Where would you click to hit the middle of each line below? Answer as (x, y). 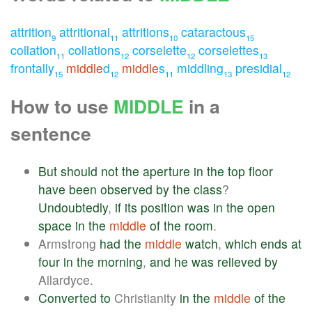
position (162, 207)
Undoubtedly (73, 207)
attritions (146, 31)
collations (94, 49)
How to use (62, 106)
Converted (68, 297)
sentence (51, 133)
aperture (166, 171)
